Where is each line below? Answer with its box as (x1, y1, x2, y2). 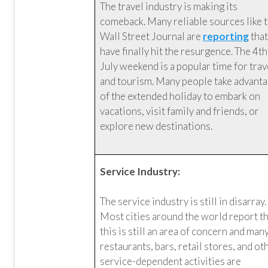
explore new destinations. (100, 120, 213, 132)
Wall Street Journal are (100, 30, 203, 42)
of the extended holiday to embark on (100, 90, 261, 102)
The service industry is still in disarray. (100, 195, 267, 208)
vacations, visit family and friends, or (100, 105, 260, 117)
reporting (203, 30, 249, 42)
